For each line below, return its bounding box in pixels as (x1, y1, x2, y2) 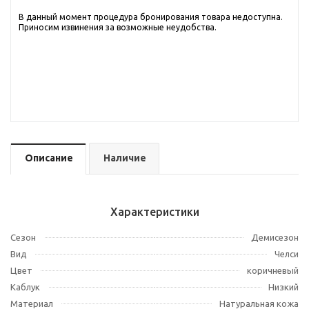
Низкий (268, 282, 299, 292)
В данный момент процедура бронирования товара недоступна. (19, 12, 283, 21)
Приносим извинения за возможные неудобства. (19, 23, 217, 32)
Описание (25, 152, 73, 163)
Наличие (103, 152, 146, 163)
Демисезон (251, 232, 299, 242)
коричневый (247, 266, 299, 275)
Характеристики (110, 206, 199, 218)
